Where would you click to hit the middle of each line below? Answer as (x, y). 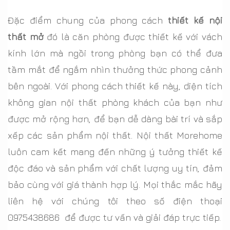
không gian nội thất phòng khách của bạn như (115, 102)
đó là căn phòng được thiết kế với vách (133, 36)
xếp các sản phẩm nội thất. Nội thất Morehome (115, 135)
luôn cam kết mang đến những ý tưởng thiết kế (115, 151)
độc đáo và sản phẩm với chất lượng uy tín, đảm (115, 168)
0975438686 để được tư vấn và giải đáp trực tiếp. (114, 217)
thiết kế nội (195, 20)
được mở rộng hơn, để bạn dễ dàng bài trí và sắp (115, 119)
